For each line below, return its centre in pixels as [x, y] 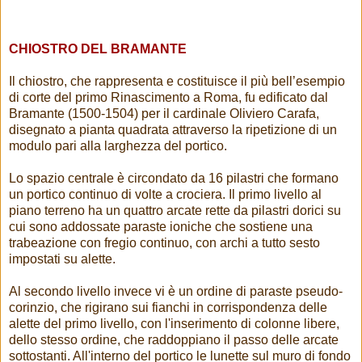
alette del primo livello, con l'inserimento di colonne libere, [174, 323]
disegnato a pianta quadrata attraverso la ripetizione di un [173, 129]
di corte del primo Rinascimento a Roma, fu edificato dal [168, 97]
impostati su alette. [62, 259]
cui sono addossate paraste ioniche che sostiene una [161, 226]
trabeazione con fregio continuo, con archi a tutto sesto [164, 242]
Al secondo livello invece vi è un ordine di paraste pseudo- [176, 291]
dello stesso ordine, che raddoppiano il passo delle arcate [174, 339]
